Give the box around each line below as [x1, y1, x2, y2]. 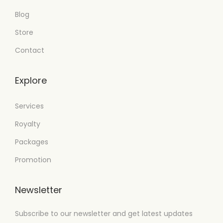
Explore [15, 74, 47, 87]
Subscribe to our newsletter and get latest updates [15, 209, 193, 219]
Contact [15, 45, 44, 55]
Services [15, 101, 44, 111]
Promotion [15, 155, 51, 165]
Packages [15, 137, 48, 147]
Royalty [15, 119, 40, 129]
